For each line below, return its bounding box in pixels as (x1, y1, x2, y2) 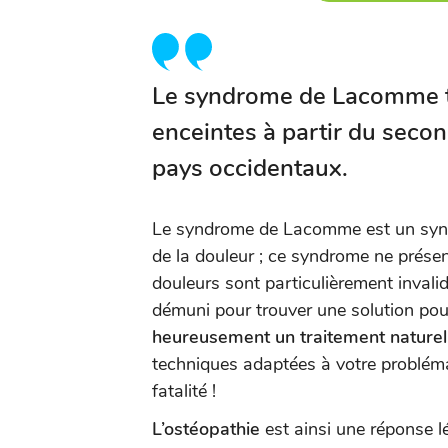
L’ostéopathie (152, 417, 260, 441)
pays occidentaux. (152, 152, 348, 184)
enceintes (152, 116, 263, 148)
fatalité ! (152, 379, 221, 403)
